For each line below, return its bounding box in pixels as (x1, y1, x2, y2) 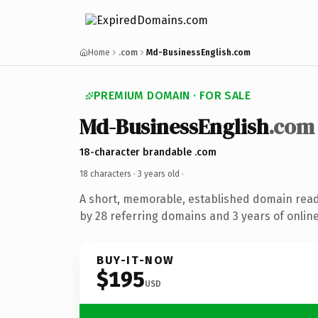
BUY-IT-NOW (97, 253, 175, 267)
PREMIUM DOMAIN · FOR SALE (94, 89, 251, 102)
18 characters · (79, 168, 138, 179)
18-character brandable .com (79, 146, 216, 158)
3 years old (138, 168, 180, 179)
